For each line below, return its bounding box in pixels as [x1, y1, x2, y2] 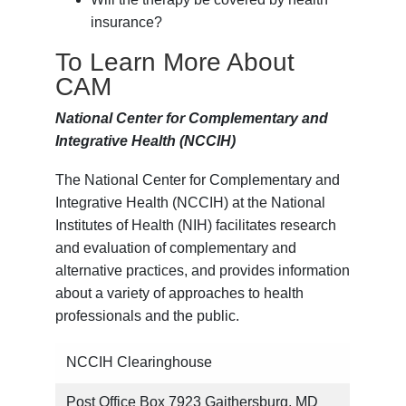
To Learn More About [55, 48, 295, 77]
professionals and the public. [55, 308, 240, 324]
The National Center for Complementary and [55, 172, 341, 188]
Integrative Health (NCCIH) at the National [55, 195, 326, 211]
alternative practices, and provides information [55, 263, 351, 279]
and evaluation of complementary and [55, 240, 297, 256]
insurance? [90, 14, 162, 31]
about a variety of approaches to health [55, 285, 304, 302]
